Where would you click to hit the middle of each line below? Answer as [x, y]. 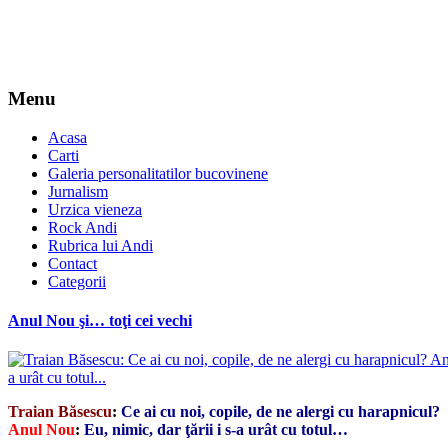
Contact [72, 263]
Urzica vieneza [95, 209]
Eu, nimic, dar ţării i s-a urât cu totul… [216, 430]
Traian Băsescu [60, 412]
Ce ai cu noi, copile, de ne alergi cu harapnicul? [280, 412]
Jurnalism [78, 191]
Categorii [77, 281]
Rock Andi [82, 227]
